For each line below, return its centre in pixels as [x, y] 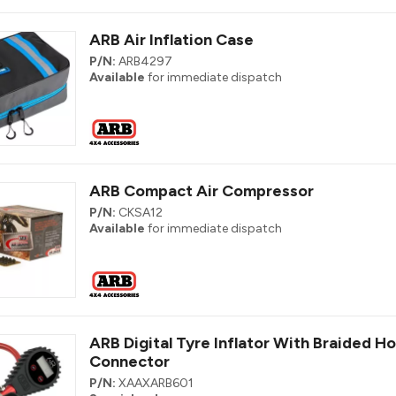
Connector [129, 361]
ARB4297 [145, 61]
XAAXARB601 [156, 383]
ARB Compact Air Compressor [202, 191]
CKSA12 [141, 213]
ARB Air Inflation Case [171, 39]
